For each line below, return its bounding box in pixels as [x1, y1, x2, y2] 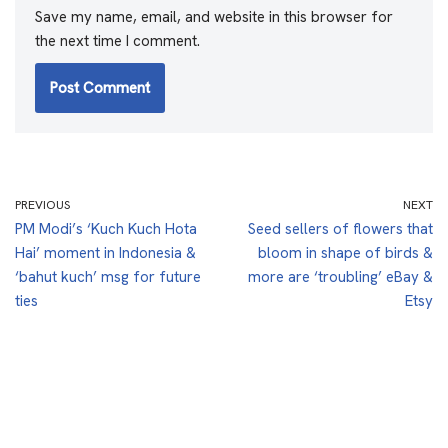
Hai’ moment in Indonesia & [15, 242, 196, 263]
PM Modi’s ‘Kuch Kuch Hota [15, 218, 197, 239]
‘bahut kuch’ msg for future [15, 266, 201, 287]
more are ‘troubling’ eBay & [248, 266, 433, 287]
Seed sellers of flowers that [248, 218, 433, 239]
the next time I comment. [35, 30, 200, 51]
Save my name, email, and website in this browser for [35, 6, 393, 27]
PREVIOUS [15, 196, 70, 213]
